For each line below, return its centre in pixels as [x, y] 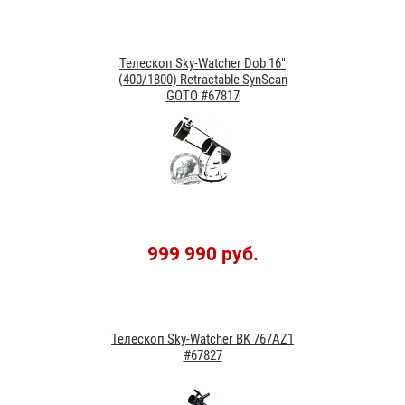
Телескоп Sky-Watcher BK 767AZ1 [202, 339]
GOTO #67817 [202, 95]
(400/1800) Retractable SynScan [202, 79]
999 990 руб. [202, 254]
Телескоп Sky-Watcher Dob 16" [202, 63]
